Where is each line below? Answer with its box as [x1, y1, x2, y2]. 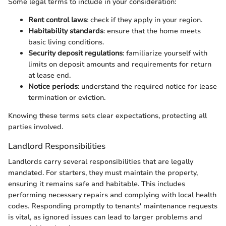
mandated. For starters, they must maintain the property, [8, 168, 198, 178]
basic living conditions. [28, 37, 104, 47]
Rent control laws [28, 15, 87, 25]
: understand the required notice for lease [78, 82, 217, 91]
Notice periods [28, 82, 78, 91]
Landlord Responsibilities [8, 140, 105, 152]
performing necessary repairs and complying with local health [8, 190, 216, 200]
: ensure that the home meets [103, 26, 201, 36]
